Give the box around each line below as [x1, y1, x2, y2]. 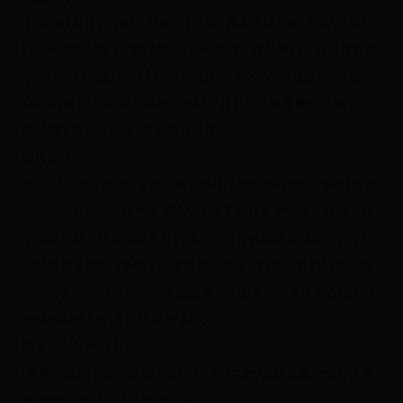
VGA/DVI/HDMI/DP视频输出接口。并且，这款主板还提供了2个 [21, 97, 377, 112]
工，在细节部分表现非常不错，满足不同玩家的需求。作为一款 [21, 205, 374, 219]
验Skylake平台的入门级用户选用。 [21, 313, 213, 327]
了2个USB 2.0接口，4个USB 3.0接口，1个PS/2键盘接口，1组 [21, 70, 361, 85]
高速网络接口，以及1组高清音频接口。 [21, 124, 242, 139]
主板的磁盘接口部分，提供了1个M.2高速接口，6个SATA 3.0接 [21, 16, 369, 31]
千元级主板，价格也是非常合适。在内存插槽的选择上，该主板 [21, 232, 374, 246]
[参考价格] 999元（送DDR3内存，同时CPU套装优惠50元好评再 [21, 367, 374, 381]
